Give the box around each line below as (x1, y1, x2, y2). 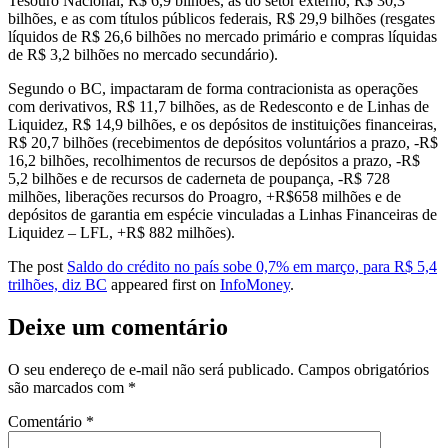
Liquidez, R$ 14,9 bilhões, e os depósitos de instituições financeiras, (8, 116, 437, 134)
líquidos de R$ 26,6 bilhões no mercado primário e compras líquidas (8, 28, 437, 46)
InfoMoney (220, 276, 290, 294)
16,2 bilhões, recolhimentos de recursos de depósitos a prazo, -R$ (8, 152, 420, 170)
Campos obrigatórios (298, 360, 429, 378)
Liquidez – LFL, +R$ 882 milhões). (8, 224, 235, 242)
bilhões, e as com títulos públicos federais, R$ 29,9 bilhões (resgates (8, 10, 435, 28)
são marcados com (8, 378, 128, 396)
